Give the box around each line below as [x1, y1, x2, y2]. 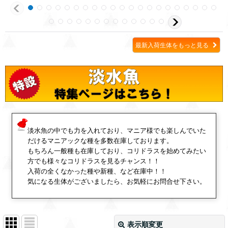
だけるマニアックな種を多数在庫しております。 [27, 136, 173, 145]
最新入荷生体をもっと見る [135, 41, 210, 49]
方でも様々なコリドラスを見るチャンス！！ [27, 157, 160, 165]
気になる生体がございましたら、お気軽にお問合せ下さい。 [27, 177, 206, 186]
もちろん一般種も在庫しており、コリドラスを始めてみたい [27, 147, 206, 155]
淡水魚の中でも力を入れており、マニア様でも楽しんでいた [27, 126, 206, 135]
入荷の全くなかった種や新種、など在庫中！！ [27, 167, 166, 176]
